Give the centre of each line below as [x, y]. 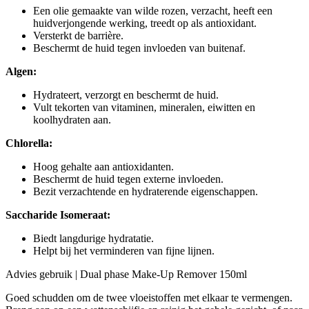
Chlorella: [29, 143]
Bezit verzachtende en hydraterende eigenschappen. [146, 191]
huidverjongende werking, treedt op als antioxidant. [145, 23]
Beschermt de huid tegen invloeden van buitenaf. [139, 48]
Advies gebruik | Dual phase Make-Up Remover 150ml [126, 274]
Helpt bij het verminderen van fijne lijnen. [124, 250]
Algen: [21, 71]
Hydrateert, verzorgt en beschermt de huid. [126, 94]
